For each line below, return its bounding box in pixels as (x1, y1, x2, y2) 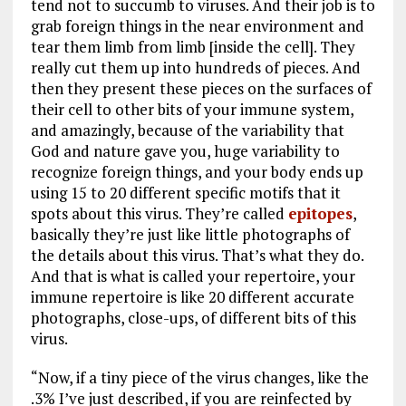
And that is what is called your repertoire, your (30, 265, 355, 286)
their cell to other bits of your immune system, (30, 98, 353, 120)
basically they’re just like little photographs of (30, 223, 350, 245)
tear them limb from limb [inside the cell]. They (30, 35, 355, 57)
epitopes (287, 202, 353, 224)
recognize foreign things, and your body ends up (30, 160, 363, 182)
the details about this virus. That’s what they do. (30, 244, 363, 266)
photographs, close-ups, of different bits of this (30, 306, 356, 328)
